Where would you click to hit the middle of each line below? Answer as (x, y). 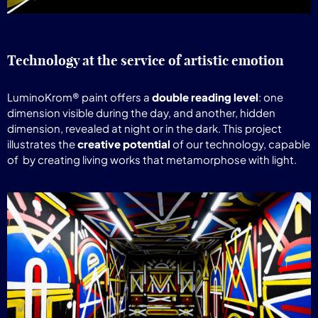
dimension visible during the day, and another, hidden (141, 113)
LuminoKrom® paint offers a (79, 97)
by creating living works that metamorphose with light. (160, 160)
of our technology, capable (240, 144)
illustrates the (42, 144)
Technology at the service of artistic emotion (146, 61)
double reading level (205, 97)
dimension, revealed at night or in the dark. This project (144, 128)
